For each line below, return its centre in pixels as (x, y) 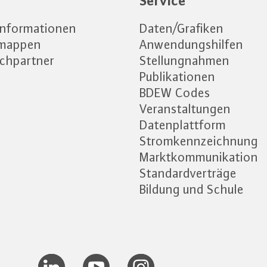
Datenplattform (183, 125)
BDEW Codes (175, 93)
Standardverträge (188, 173)
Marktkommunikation (199, 157)
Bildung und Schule (192, 189)
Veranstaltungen (185, 109)
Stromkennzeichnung (199, 141)
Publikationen (177, 77)
